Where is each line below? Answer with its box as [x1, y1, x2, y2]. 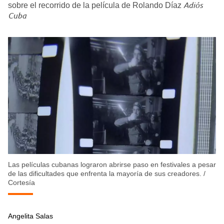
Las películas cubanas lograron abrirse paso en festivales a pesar [8, 160, 216, 169]
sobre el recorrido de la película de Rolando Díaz [8, 1, 183, 10]
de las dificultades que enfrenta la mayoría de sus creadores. [8, 169, 201, 178]
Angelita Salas [8, 212, 53, 220]
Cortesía [8, 178, 35, 187]
